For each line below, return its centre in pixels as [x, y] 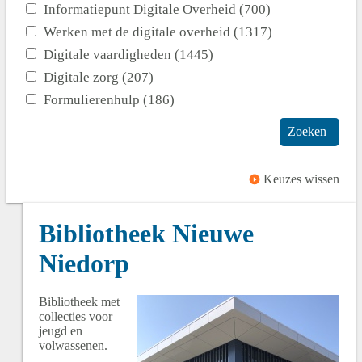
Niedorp [84, 263]
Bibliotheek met [79, 302]
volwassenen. [73, 345]
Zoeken [307, 131]
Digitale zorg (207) [99, 77]
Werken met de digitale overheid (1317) [158, 32]
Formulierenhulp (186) [109, 99]
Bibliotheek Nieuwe [146, 234]
